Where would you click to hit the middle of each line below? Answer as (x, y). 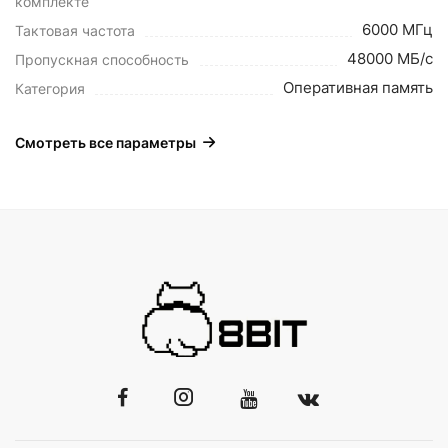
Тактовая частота (75, 30)
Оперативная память (358, 87)
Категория (50, 88)
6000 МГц (397, 29)
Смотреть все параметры (105, 142)
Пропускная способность (102, 59)
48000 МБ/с (390, 58)
